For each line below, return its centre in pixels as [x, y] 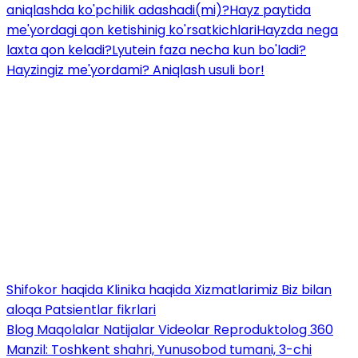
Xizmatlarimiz [238, 289]
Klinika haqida [150, 289]
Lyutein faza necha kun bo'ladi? [209, 50]
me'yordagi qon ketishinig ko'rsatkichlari [131, 30]
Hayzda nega [297, 30]
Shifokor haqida [56, 289]
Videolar [186, 329]
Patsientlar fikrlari [100, 309]
